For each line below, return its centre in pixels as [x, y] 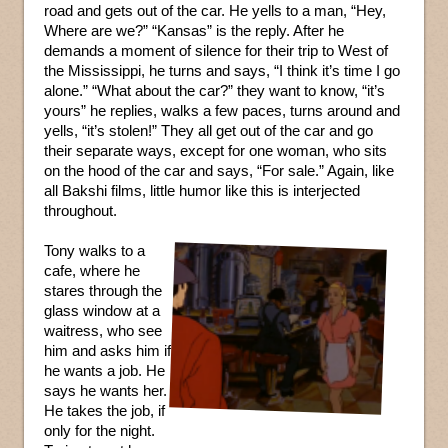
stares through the [103, 291]
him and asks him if [107, 351]
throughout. [80, 211]
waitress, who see [103, 331]
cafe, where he [92, 271]
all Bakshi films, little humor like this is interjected [202, 191]
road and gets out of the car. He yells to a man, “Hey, [215, 11]
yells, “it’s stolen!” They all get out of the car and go [208, 131]
